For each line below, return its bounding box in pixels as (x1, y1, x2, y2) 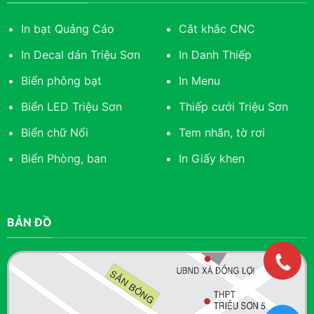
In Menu (178, 74, 220, 88)
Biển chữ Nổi (21, 125, 89, 140)
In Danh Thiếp (178, 48, 252, 62)
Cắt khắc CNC (178, 22, 255, 36)
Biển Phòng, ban (21, 151, 107, 166)
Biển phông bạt (21, 74, 102, 88)
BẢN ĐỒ (6, 215, 52, 230)
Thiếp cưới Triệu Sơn (178, 100, 288, 114)
